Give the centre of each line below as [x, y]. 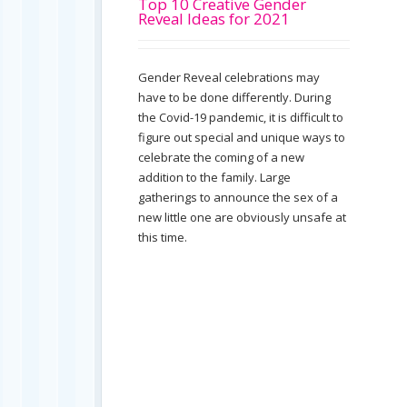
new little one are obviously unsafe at [242, 217]
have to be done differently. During [234, 97]
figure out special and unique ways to [242, 137]
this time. [163, 237]
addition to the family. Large [214, 177]
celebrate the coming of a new [221, 157]
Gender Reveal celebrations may [229, 77]
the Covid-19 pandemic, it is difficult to [241, 117]
